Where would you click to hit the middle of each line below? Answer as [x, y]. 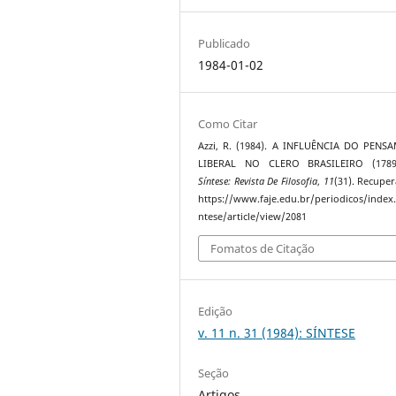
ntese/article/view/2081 [253, 217]
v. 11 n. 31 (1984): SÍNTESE [277, 332]
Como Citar [228, 124]
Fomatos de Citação [263, 248]
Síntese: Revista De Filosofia [258, 182]
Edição [216, 311]
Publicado [225, 44]
